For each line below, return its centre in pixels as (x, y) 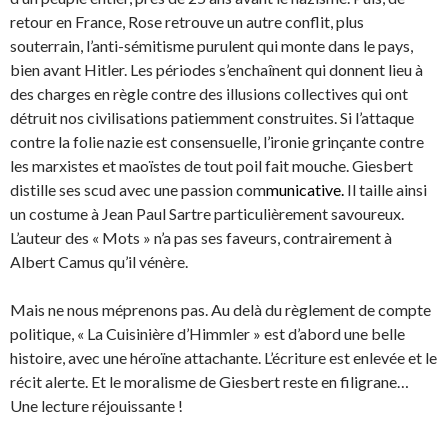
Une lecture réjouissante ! (96, 406)
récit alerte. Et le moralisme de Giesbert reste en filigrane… (209, 382)
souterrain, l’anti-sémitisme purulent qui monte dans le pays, (211, 46)
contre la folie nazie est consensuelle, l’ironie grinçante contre (217, 142)
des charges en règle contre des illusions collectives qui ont (209, 94)
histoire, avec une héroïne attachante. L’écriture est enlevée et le (223, 358)
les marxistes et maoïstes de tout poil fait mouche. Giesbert (211, 166)
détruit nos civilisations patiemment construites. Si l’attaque (212, 118)
